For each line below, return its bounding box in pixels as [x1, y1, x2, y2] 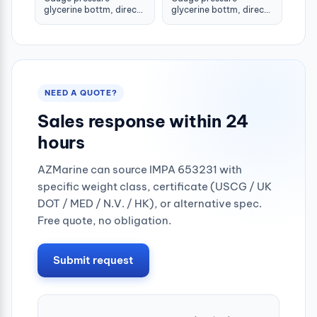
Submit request [53, 253, 134, 267]
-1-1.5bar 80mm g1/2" [44, 15, 136, 26]
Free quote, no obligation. [38, 213, 171, 227]
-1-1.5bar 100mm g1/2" [171, 15, 267, 26]
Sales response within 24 [38, 110, 249, 132]
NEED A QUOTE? [45, 87, 117, 98]
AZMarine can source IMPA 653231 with [38, 162, 242, 176]
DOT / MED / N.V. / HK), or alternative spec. [38, 196, 262, 210]
